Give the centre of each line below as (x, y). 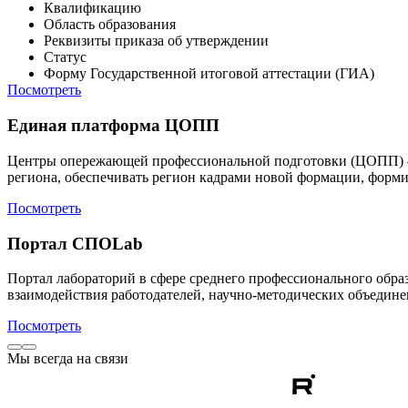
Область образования (110, 25)
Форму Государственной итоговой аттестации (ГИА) (209, 74)
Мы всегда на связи (68, 359)
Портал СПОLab (75, 243)
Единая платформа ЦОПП (113, 126)
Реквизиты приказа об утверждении (156, 41)
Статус (65, 57)
